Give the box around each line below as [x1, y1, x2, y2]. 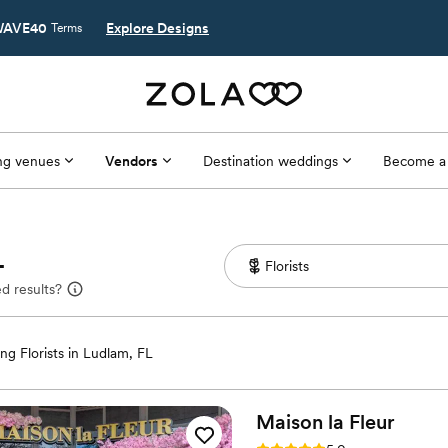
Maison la [256, 410, 344, 434]
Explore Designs [106, 20, 209, 36]
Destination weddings [202, 152, 338, 169]
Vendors [104, 152, 158, 169]
